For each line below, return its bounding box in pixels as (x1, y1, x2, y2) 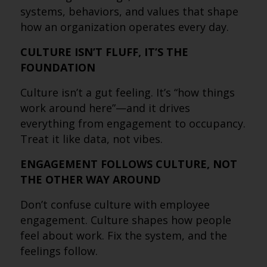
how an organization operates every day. (20, 20, 229, 34)
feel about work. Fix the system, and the (20, 228, 227, 243)
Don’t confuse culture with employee (20, 197, 210, 212)
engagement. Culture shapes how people (20, 213, 231, 227)
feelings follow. (20, 244, 98, 258)
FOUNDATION (20, 60, 95, 74)
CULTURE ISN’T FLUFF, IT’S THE (20, 45, 188, 59)
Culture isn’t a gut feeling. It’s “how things (20, 85, 235, 100)
